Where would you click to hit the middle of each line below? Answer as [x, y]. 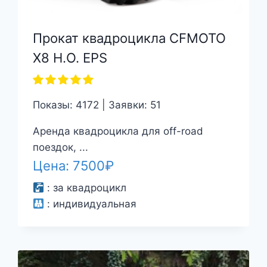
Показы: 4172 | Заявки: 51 [97, 105]
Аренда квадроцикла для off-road [118, 131]
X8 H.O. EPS [70, 58]
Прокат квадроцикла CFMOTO [129, 38]
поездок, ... [60, 147]
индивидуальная [95, 204]
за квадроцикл [90, 188]
